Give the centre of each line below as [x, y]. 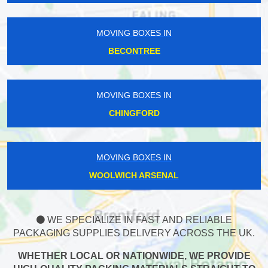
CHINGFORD [134, 113]
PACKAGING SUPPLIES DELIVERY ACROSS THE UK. [134, 233]
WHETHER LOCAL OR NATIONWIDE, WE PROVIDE [134, 256]
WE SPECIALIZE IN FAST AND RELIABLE [138, 220]
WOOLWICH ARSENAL [134, 176]
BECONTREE [134, 51]
